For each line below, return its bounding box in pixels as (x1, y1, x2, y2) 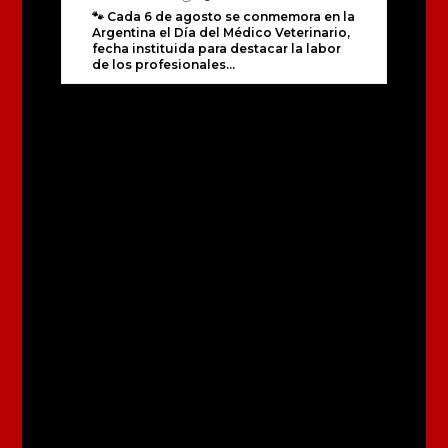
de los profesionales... (91, 57, 235, 73)
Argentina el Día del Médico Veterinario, (91, 25, 350, 41)
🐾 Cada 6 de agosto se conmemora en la (91, 9, 355, 25)
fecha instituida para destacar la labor (91, 41, 341, 57)
